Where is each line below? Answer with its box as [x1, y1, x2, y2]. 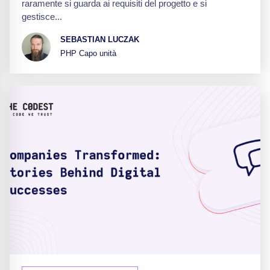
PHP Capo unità [60, 49, 116, 58]
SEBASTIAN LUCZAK [60, 35, 139, 45]
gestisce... [22, 11, 62, 22]
